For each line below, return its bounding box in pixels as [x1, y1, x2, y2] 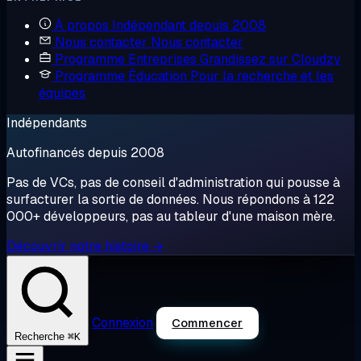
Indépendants [6, 114, 87, 131]
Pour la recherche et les [190, 68, 334, 85]
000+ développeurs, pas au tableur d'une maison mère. [6, 208, 335, 225]
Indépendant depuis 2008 [112, 17, 266, 34]
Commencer [172, 315, 243, 330]
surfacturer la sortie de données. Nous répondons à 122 [6, 191, 334, 208]
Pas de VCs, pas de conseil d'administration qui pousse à [6, 174, 340, 191]
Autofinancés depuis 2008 [6, 144, 164, 161]
